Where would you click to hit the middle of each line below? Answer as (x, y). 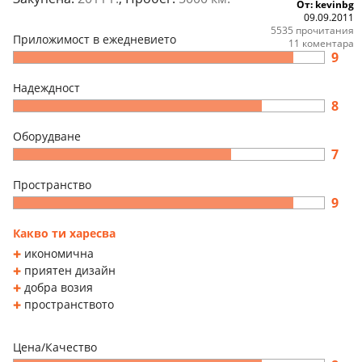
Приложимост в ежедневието (95, 39)
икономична (59, 253)
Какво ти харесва (64, 233)
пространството (69, 304)
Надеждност (46, 87)
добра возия (59, 287)
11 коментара (321, 43)
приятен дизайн (70, 270)
